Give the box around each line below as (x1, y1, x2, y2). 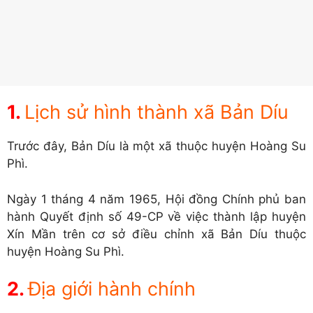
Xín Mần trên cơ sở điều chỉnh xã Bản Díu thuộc (7, 226, 306, 241)
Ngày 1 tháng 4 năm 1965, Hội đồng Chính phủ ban (7, 191, 306, 206)
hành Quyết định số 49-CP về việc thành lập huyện (7, 209, 306, 224)
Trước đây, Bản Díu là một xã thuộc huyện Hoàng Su (7, 139, 306, 154)
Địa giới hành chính (28, 277, 196, 301)
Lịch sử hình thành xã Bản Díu (24, 101, 289, 124)
